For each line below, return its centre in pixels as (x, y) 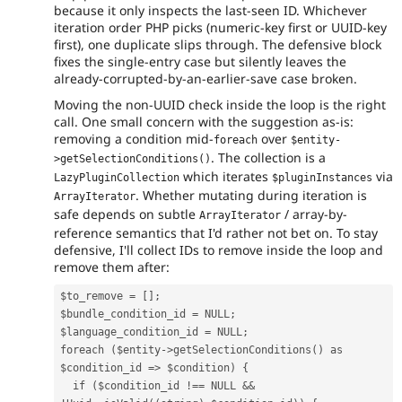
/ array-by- (314, 214)
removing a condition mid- (134, 138)
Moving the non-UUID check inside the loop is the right (220, 104)
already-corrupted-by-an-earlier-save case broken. (205, 79)
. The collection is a (268, 157)
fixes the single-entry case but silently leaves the (200, 62)
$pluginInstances (322, 177)
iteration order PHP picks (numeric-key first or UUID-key (220, 28)
